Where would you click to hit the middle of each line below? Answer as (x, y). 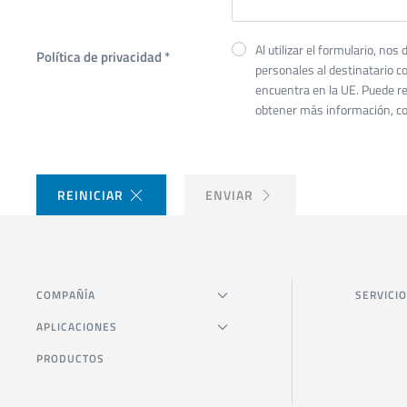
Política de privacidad (100, 56)
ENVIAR (229, 195)
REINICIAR (90, 195)
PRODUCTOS (70, 359)
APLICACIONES (77, 327)
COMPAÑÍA (66, 295)
